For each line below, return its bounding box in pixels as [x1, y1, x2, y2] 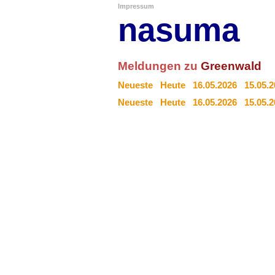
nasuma [118, 12, 239, 48]
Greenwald [201, 60, 261, 72]
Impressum [118, 2, 154, 10]
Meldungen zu [118, 60, 201, 72]
